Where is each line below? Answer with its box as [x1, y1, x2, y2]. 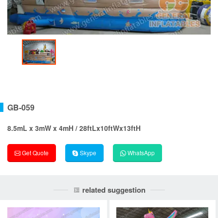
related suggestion [80, 184, 145, 195]
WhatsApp [126, 148, 155, 157]
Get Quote [20, 148, 49, 157]
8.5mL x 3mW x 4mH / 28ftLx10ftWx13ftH [7, 123, 141, 133]
